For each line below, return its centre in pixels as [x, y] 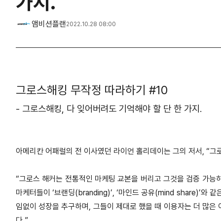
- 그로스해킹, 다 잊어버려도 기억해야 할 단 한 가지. [109, 109]
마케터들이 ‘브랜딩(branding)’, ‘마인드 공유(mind [96, 193]
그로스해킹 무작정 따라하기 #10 [92, 90]
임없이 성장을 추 [42, 207]
